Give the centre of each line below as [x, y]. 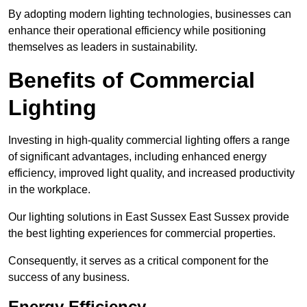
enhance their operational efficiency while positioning [137, 31]
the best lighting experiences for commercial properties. [142, 234]
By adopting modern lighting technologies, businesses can [150, 14]
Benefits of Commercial [132, 81]
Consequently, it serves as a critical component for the [138, 261]
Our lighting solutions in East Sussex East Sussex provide [149, 217]
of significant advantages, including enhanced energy [137, 157]
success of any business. [69, 278]
